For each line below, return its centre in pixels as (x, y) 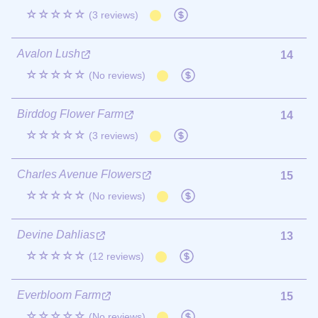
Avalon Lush (49, 53)
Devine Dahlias (56, 234)
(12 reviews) (116, 256)
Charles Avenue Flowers (79, 174)
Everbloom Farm (59, 295)
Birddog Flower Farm (70, 114)
